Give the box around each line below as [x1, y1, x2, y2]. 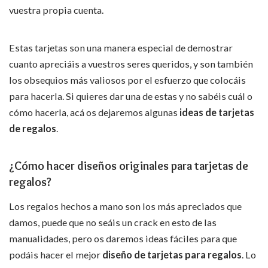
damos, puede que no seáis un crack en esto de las [9, 217, 217, 229]
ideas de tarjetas [178, 106, 254, 118]
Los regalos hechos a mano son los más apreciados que [9, 200, 242, 212]
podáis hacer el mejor [9, 249, 100, 261]
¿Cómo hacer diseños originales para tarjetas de [9, 158, 248, 173]
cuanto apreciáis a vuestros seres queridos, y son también [9, 57, 253, 69]
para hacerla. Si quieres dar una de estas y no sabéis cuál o [9, 90, 252, 102]
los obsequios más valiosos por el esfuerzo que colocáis [9, 74, 246, 86]
